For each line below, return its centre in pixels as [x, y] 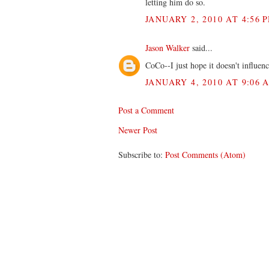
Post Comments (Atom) [205, 154]
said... [201, 47]
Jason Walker [168, 47]
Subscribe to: [142, 154]
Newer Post [138, 130]
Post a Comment [146, 110]
